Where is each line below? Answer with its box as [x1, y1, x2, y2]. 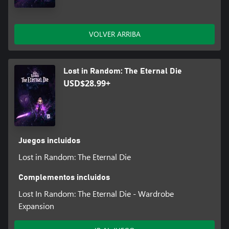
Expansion [18, 200, 54, 211]
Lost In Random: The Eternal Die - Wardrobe [18, 188, 174, 199]
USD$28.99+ [63, 77, 110, 89]
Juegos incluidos [18, 136, 80, 145]
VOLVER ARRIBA [88, 29, 141, 39]
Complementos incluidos [18, 173, 110, 181]
